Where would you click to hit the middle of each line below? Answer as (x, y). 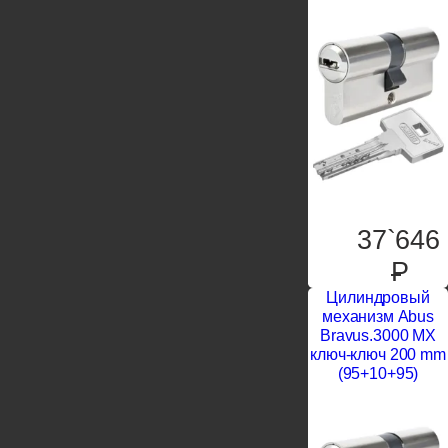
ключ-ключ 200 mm (378, 354)
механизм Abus (378, 316)
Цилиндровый (378, 297)
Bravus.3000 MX (378, 335)
